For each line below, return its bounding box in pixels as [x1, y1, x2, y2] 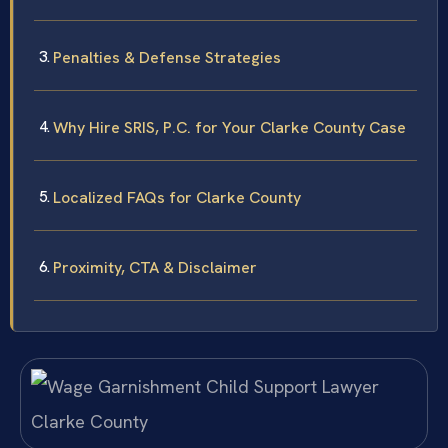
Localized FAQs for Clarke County [53, 187, 301, 209]
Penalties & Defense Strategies [53, 47, 281, 69]
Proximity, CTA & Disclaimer [53, 257, 257, 279]
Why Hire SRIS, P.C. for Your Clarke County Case [53, 117, 406, 139]
